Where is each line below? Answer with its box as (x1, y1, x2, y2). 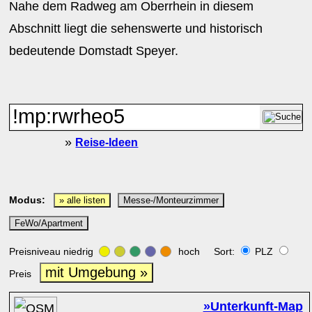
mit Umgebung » (45, 265, 148, 280)
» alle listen (59, 196, 106, 205)
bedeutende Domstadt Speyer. (9, 44, 179, 58)
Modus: (9, 194, 46, 205)
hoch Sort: (175, 246, 238, 257)
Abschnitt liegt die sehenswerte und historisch (9, 22, 263, 36)
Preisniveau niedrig (9, 246, 100, 257)
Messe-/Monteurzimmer (123, 196, 219, 205)
